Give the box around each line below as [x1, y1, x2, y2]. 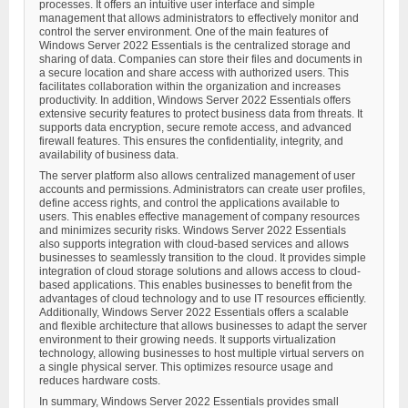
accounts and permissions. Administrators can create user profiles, [39, 183, 365, 197]
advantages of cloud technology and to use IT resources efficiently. [39, 292, 366, 306]
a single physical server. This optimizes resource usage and [39, 361, 333, 374]
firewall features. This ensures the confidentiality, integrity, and [39, 135, 343, 148]
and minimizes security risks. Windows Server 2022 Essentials [39, 224, 346, 238]
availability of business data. [39, 148, 178, 162]
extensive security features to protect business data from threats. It [39, 107, 362, 121]
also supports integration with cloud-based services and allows [39, 238, 349, 251]
